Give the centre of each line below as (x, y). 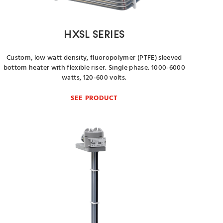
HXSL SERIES (94, 35)
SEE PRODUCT (94, 98)
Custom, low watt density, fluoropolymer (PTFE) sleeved (94, 58)
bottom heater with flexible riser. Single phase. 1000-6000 (94, 68)
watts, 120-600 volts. (94, 78)
